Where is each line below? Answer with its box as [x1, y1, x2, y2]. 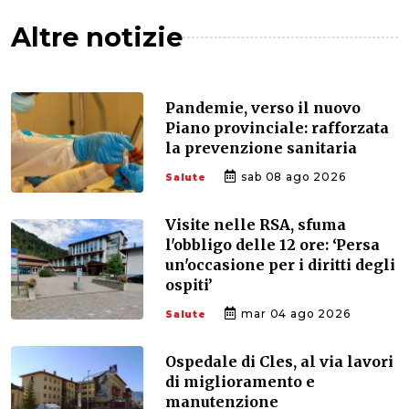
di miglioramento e [165, 372, 315, 391]
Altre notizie [11, 20, 183, 53]
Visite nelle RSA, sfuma [165, 215, 346, 234]
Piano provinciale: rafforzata [165, 118, 389, 137]
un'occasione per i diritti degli [165, 255, 395, 274]
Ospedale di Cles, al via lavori [165, 351, 393, 371]
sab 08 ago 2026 [237, 169, 346, 184]
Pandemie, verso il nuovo [165, 98, 361, 117]
